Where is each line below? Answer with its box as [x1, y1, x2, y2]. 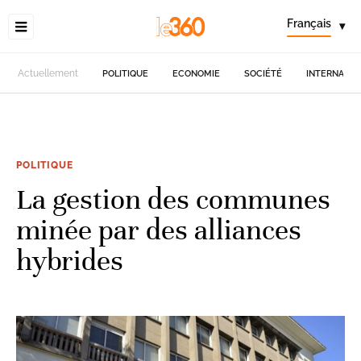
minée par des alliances [16, 212, 301, 247]
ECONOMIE [172, 68, 221, 79]
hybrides [16, 243, 123, 278]
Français [287, 17, 331, 30]
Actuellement [18, 68, 79, 79]
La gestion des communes [16, 181, 330, 217]
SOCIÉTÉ [244, 68, 283, 79]
